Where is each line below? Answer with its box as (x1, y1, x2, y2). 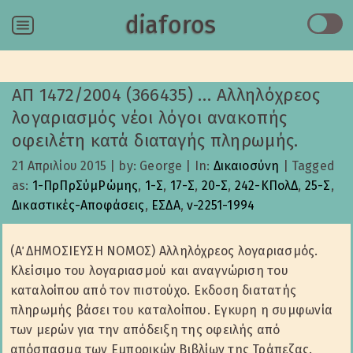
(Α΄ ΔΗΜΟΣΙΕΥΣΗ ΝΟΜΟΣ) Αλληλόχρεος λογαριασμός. (9, 243, 318, 259)
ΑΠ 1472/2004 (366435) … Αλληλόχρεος (12, 84, 321, 106)
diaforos (124, 11, 217, 39)
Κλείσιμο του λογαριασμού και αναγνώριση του (9, 263, 288, 279)
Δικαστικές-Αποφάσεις (12, 197, 145, 213)
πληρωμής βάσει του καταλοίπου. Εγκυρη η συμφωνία (9, 303, 333, 318)
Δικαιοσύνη (213, 158, 280, 173)
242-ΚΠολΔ (234, 177, 299, 193)
